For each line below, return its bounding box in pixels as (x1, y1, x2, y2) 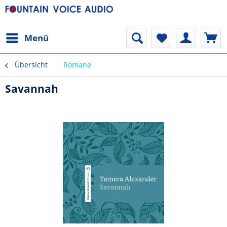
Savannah (5, 82, 58, 96)
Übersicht (15, 60, 48, 69)
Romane (63, 60, 91, 69)
